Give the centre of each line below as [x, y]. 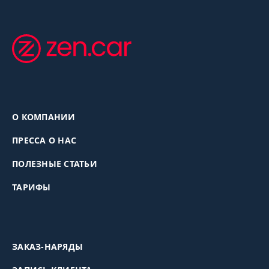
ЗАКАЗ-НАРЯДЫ [47, 247]
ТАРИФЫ [32, 187]
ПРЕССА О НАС [44, 141]
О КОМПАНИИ [44, 117]
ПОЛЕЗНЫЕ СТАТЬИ [55, 164]
